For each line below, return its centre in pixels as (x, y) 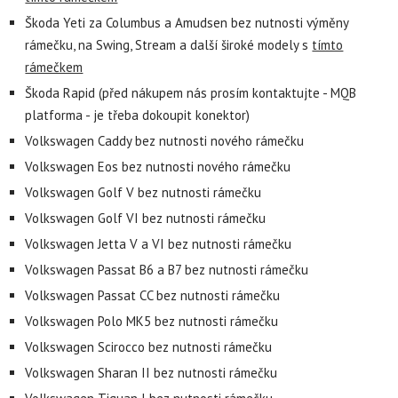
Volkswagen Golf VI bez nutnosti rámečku (146, 218)
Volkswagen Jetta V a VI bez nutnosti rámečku (159, 244)
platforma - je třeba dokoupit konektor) (138, 115)
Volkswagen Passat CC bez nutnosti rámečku (153, 295)
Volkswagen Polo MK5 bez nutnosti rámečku (152, 321)
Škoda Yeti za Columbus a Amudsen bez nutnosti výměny (187, 23)
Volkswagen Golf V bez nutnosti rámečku (143, 192)
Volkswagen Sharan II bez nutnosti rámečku (151, 373)
